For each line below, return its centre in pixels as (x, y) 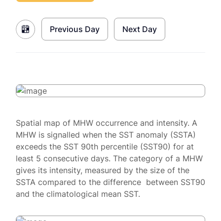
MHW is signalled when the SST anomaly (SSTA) (106, 135)
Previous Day (75, 29)
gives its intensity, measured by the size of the (103, 170)
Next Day (140, 29)
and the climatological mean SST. (78, 194)
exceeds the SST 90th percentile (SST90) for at (105, 147)
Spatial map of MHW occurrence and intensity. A (107, 123)
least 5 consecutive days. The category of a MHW (109, 158)
